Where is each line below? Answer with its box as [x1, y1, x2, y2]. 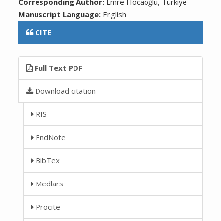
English [103, 9, 127, 19]
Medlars [34, 178, 64, 188]
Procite [34, 201, 61, 212]
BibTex [34, 155, 60, 165]
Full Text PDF [33, 62, 83, 73]
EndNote [34, 132, 66, 142]
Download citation [33, 85, 96, 96]
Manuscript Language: [18, 9, 103, 19]
